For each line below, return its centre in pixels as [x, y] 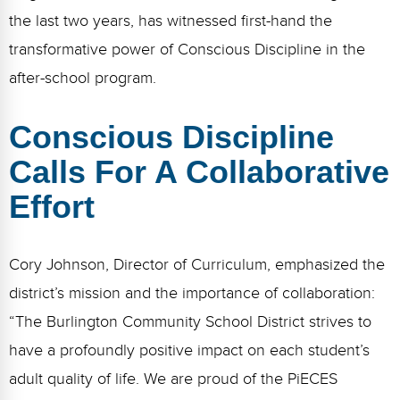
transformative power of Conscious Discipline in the [187, 50]
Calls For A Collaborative [199, 172]
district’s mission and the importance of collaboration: [192, 293]
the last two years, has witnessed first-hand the [171, 21]
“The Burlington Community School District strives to [190, 322]
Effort [52, 207]
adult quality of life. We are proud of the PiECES [173, 379]
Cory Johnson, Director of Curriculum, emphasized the [197, 265]
